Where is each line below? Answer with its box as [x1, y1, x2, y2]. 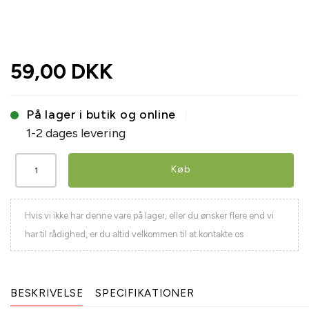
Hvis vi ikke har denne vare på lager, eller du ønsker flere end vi [25, 210, 274, 221]
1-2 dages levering [26, 126, 126, 141]
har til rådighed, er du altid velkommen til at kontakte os [25, 229, 243, 240]
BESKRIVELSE [10, 287, 83, 300]
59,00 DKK [10, 59, 113, 85]
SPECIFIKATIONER [95, 287, 195, 300]
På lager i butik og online [26, 107, 177, 123]
